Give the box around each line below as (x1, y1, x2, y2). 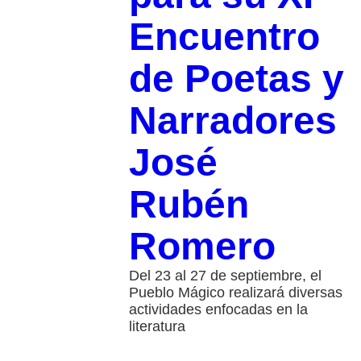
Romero (128, 225, 276, 268)
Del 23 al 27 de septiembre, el (128, 268, 322, 284)
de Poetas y (128, 57, 344, 101)
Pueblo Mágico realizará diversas (128, 284, 342, 301)
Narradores (128, 99, 337, 143)
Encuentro (128, 15, 320, 59)
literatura (128, 318, 185, 335)
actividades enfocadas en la (128, 301, 308, 318)
